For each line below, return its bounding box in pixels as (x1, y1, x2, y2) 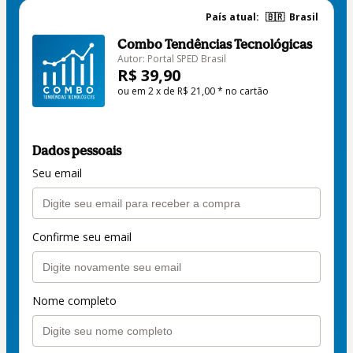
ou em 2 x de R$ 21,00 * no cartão (117, 84, 269, 98)
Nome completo (32, 293, 117, 309)
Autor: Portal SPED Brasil (117, 52, 226, 66)
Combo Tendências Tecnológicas (117, 36, 312, 53)
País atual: (206, 10, 259, 24)
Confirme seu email (32, 229, 132, 245)
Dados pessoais (32, 143, 121, 159)
